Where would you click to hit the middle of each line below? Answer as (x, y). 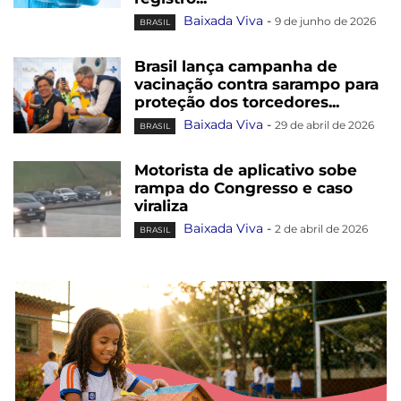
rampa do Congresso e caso (243, 188)
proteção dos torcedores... (237, 102)
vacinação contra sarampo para (256, 85)
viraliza (161, 206)
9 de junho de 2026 (325, 21)
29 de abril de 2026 (324, 125)
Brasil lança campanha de (236, 67)
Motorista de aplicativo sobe (246, 171)
